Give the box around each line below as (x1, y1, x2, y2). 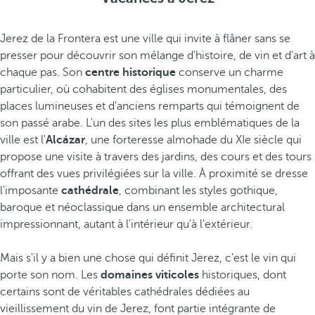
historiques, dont (199, 269, 286, 281)
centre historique (85, 66, 176, 79)
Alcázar (46, 134, 85, 146)
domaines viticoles (101, 269, 199, 281)
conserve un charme (176, 66, 283, 79)
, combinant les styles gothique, (119, 184, 278, 197)
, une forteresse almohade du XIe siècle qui (85, 134, 302, 146)
